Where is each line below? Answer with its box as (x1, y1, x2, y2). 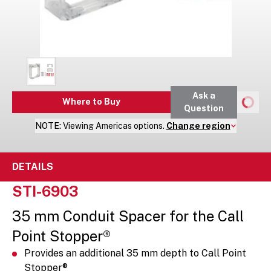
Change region (166, 120, 230, 131)
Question (184, 103, 224, 113)
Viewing (62, 120, 96, 131)
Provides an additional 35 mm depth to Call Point (24, 247, 246, 259)
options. (131, 120, 165, 131)
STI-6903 (12, 182, 78, 200)
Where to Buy (62, 97, 120, 107)
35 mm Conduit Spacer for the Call (12, 207, 244, 224)
